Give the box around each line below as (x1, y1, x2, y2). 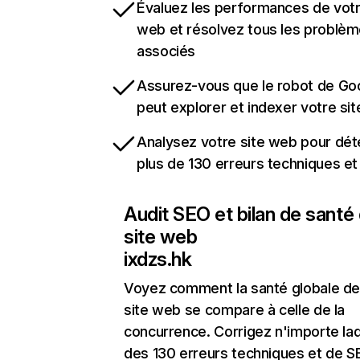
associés (137, 43, 196, 60)
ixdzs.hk (124, 247, 192, 272)
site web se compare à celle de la (124, 301, 346, 319)
